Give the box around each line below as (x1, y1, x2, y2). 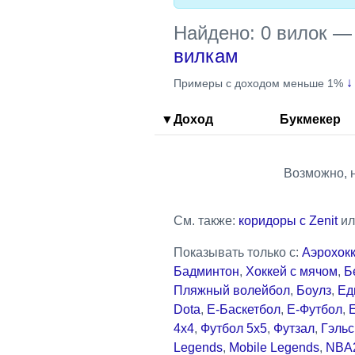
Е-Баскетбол (207, 302, 281, 316)
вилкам (174, 44, 239, 67)
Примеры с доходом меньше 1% (174, 76, 343, 90)
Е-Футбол (287, 302, 342, 316)
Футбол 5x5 (200, 321, 267, 335)
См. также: (174, 213, 239, 227)
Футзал (273, 321, 315, 335)
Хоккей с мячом (246, 264, 338, 278)
